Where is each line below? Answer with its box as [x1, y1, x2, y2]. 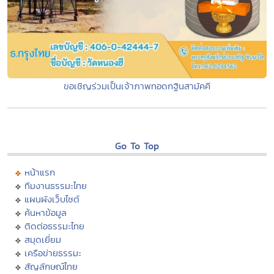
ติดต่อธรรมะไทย [24, 219, 84, 232]
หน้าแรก [24, 165, 55, 179]
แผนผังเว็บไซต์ [24, 192, 80, 206]
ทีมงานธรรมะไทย [24, 179, 87, 192]
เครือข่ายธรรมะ [24, 246, 81, 259]
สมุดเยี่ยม [24, 232, 61, 246]
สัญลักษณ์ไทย [24, 259, 78, 273]
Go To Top [115, 139, 159, 152]
